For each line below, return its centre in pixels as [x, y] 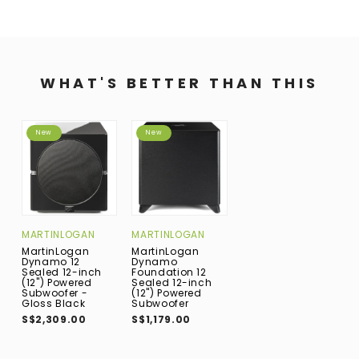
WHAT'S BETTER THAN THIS [179, 83]
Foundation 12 [169, 272]
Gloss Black [54, 303]
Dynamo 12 [51, 261]
